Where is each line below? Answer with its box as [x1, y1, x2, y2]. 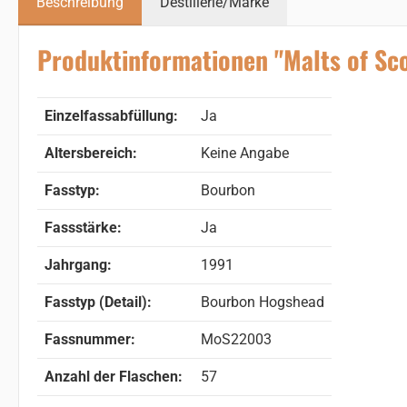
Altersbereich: [45, 144, 137, 162]
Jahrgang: [45, 255, 112, 273]
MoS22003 [201, 330, 272, 348]
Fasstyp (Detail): [45, 293, 152, 311]
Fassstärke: [45, 218, 122, 236]
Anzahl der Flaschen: [45, 367, 183, 385]
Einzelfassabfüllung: [45, 106, 178, 124]
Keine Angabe [201, 144, 289, 162]
